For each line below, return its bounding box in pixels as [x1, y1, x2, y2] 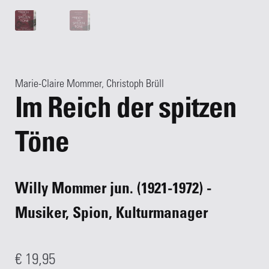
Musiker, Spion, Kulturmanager [15, 207, 208, 222]
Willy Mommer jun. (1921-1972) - [15, 182, 212, 198]
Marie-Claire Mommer [15, 79, 102, 91]
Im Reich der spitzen [15, 97, 237, 125]
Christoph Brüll [106, 79, 165, 91]
